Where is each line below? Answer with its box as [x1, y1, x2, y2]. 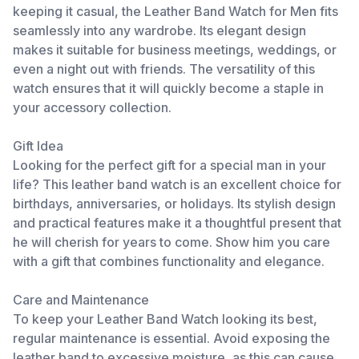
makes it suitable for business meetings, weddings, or [13, 42, 337, 58]
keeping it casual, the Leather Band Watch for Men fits [13, 3, 338, 19]
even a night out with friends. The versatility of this [13, 61, 315, 77]
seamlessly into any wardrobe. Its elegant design [13, 22, 306, 38]
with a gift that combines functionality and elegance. [13, 253, 325, 269]
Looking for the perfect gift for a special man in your [13, 157, 326, 173]
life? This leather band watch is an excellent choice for [13, 176, 341, 192]
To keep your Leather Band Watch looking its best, [13, 311, 317, 327]
